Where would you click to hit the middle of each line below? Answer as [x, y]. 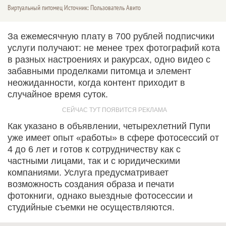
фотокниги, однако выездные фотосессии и [100, 195]
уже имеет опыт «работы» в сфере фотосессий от [113, 137]
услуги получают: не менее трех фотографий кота [114, 48]
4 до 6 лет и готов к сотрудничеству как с [94, 149]
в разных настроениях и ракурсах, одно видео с [109, 59]
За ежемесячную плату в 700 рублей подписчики [111, 36]
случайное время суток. [58, 94]
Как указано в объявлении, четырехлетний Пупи [109, 126]
